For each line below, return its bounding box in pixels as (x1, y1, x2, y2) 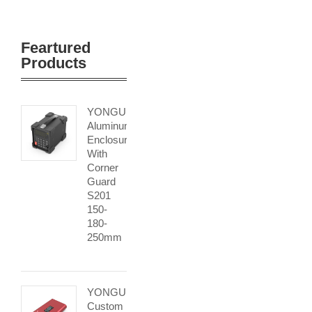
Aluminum (87, 120, 133, 132)
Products (21, 54, 86, 72)
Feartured (21, 39, 91, 56)
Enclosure (87, 134, 133, 146)
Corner (87, 162, 118, 173)
